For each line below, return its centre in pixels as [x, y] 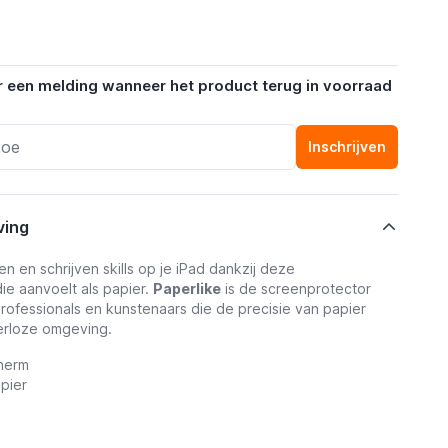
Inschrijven [347, 146]
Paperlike [186, 288]
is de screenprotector [295, 288]
